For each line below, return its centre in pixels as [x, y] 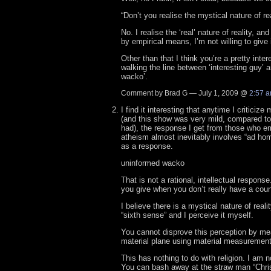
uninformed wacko [153, 163]
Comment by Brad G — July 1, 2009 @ [185, 93]
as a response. [147, 146]
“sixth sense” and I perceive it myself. [187, 215]
